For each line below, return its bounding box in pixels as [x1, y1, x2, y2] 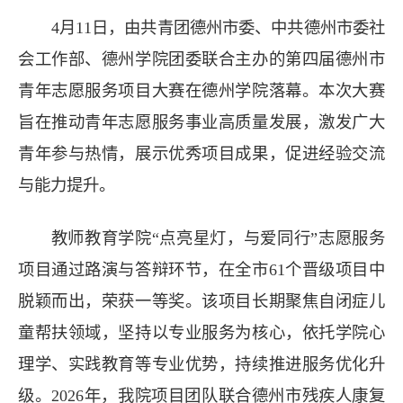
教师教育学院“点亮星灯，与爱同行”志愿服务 [50, 228, 385, 247]
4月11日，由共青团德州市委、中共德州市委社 [50, 18, 385, 37]
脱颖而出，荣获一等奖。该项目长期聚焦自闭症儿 [18, 291, 385, 310]
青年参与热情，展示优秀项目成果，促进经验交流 [18, 144, 385, 163]
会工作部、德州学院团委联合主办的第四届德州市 [18, 49, 385, 68]
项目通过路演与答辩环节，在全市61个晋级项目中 [18, 260, 385, 279]
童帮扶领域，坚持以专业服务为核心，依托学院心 [18, 323, 385, 342]
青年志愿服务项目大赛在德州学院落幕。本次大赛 [18, 81, 385, 100]
